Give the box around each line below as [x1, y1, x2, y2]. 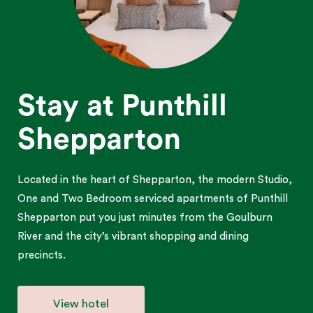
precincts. [17, 249, 66, 261]
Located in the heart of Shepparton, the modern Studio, [17, 174, 292, 185]
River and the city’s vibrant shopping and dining [17, 231, 249, 242]
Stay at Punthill [17, 90, 227, 121]
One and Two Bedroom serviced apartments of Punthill [17, 193, 288, 204]
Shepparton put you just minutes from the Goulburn [17, 212, 272, 223]
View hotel [53, 298, 109, 310]
